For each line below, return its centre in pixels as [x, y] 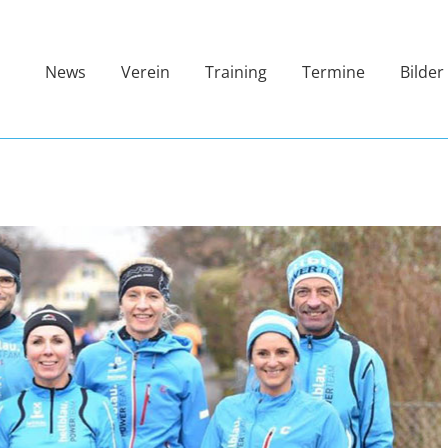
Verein [145, 71]
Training [236, 71]
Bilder [422, 71]
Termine [333, 71]
